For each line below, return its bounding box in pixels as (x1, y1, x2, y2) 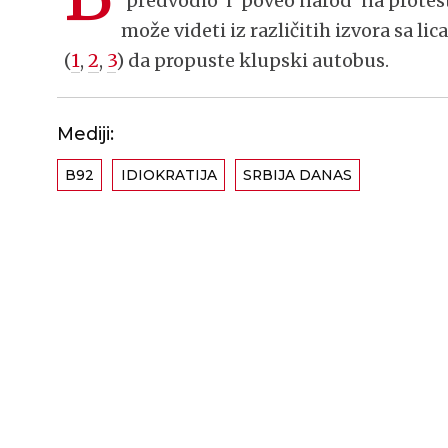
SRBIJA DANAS (242, 166, 352, 183)
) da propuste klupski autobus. (116, 48, 390, 72)
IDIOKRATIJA (120, 166, 217, 183)
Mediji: (57, 123, 114, 146)
